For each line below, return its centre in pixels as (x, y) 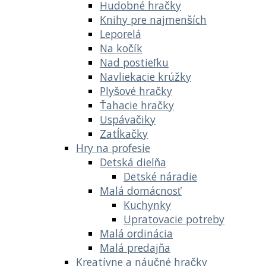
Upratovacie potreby (174, 219)
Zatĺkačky (124, 133)
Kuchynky (147, 205)
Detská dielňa (133, 162)
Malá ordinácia (136, 233)
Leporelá (121, 34)
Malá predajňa (135, 247)
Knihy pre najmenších (153, 19)
